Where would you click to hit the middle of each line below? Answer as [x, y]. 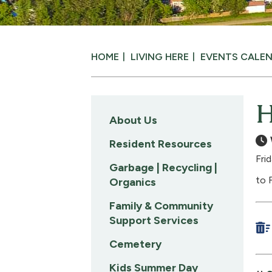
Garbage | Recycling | [163, 168]
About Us [133, 120]
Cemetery [135, 244]
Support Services [154, 220]
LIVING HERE [160, 57]
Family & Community [161, 206]
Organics [133, 182]
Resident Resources [161, 144]
